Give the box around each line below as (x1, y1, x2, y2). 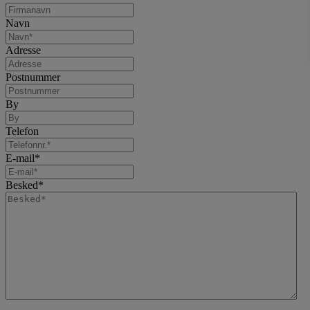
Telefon (6, 125, 39, 137)
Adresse (6, 44, 41, 56)
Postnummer (6, 71, 60, 83)
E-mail (6, 152, 35, 164)
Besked (6, 179, 38, 191)
